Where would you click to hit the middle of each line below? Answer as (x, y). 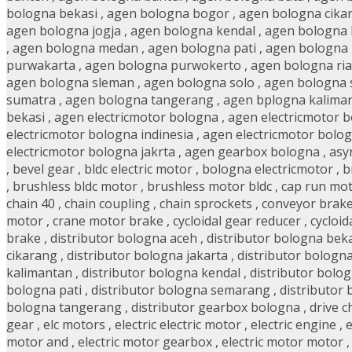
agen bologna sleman (70, 83)
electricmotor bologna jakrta (91, 152)
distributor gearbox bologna (216, 308)
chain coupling (107, 204)
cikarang (32, 256)
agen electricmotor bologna (136, 117)
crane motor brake (108, 221)
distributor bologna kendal (161, 273)
